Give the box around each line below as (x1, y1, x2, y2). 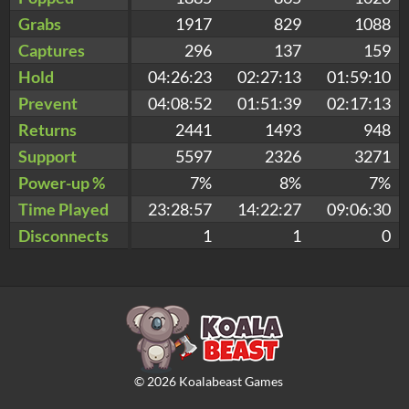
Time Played (18, 198, 109, 219)
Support (18, 145, 77, 166)
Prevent (18, 92, 78, 113)
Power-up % (18, 172, 105, 193)
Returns (18, 119, 77, 140)
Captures (18, 39, 85, 60)
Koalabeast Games (175, 373, 283, 389)
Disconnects (18, 225, 109, 246)
